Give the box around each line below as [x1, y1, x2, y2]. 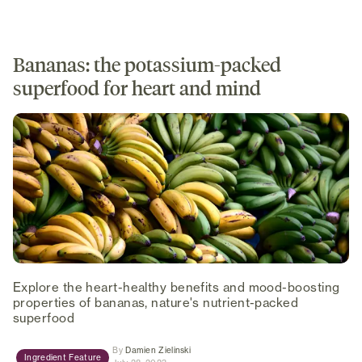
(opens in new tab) [190, 343, 266, 354]
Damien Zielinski [125, 344, 192, 355]
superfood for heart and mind [13, 76, 261, 101]
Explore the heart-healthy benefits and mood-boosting [13, 279, 340, 295]
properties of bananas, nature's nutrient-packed [13, 294, 299, 310]
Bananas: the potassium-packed [13, 53, 281, 78]
